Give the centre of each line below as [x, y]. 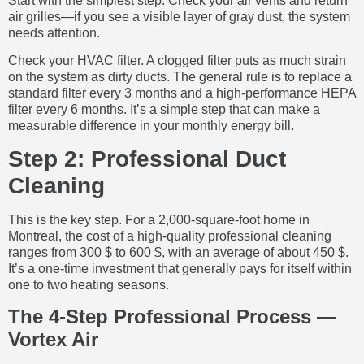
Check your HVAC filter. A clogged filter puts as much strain [177, 61]
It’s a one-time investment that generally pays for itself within [180, 269]
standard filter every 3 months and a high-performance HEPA [182, 93]
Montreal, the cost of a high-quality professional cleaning [170, 236]
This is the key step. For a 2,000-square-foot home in [159, 220]
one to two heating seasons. [89, 285]
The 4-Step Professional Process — [172, 316]
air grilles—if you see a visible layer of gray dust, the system [179, 16]
